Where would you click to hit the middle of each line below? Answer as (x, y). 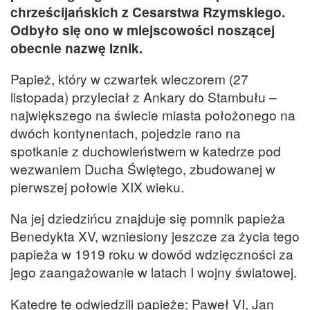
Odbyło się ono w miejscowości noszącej (143, 29)
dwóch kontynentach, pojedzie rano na (126, 133)
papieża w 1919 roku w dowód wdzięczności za (152, 254)
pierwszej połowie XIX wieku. (97, 187)
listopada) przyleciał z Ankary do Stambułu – (144, 97)
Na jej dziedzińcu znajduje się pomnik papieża (148, 218)
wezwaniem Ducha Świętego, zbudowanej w (143, 169)
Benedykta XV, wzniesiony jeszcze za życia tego (155, 236)
